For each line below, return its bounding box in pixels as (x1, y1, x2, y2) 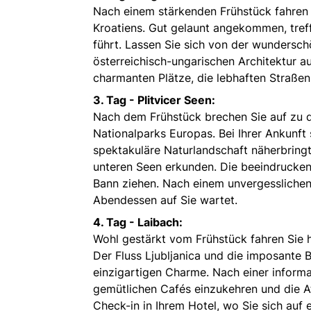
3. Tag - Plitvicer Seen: (93, 92, 218, 107)
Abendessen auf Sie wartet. (93, 192, 237, 207)
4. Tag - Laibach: (93, 215, 185, 229)
